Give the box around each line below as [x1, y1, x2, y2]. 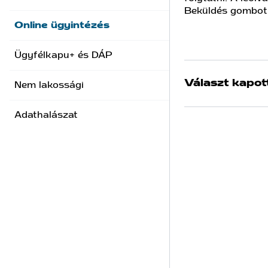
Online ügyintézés [14, 20, 109, 30]
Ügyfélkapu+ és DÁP [14, 50, 112, 60]
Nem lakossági [14, 80, 84, 90]
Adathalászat [14, 110, 78, 120]
